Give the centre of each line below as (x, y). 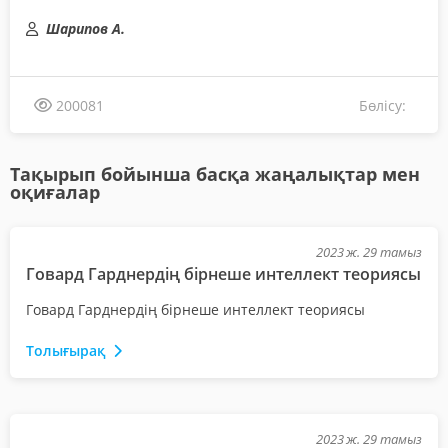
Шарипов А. (85, 29)
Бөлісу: (382, 105)
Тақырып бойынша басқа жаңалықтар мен (215, 174)
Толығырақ (67, 351)
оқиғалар (55, 192)
